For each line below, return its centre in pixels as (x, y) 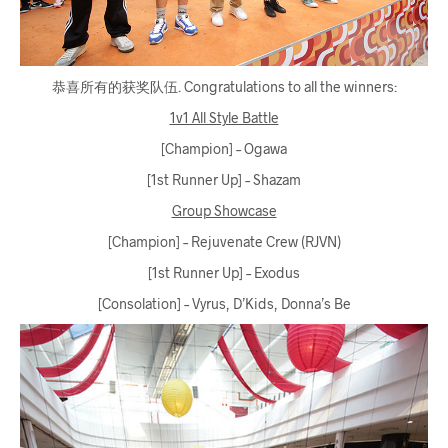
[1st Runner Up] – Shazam (224, 179)
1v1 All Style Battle (224, 117)
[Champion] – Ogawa (224, 148)
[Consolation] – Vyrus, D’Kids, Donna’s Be (224, 303)
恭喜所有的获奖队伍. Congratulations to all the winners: (224, 86)
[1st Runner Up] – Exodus (224, 272)
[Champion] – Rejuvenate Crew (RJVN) (224, 241)
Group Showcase (224, 210)
